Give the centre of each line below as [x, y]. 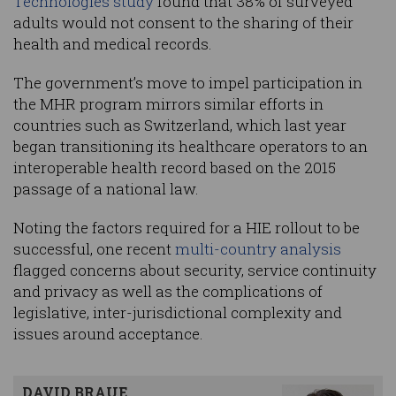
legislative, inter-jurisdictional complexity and [178, 313]
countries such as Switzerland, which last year [180, 126]
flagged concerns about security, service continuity [195, 270]
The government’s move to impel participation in [188, 83]
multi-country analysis [258, 249]
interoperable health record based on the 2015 [175, 168]
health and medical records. [113, 44]
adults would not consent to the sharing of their [183, 23]
